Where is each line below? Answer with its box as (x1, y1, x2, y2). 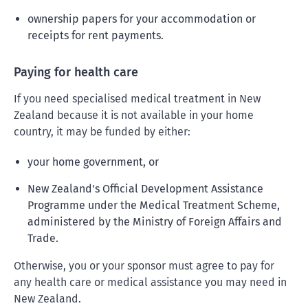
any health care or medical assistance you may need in (14, 276, 287, 289)
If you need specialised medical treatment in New (14, 92, 261, 105)
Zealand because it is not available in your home (14, 109, 254, 122)
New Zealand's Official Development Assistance (27, 182, 263, 195)
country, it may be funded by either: (14, 125, 190, 138)
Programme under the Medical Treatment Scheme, (27, 199, 280, 212)
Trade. (27, 232, 58, 245)
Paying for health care (14, 65, 138, 80)
